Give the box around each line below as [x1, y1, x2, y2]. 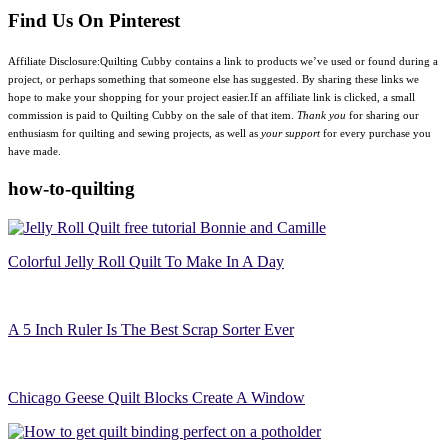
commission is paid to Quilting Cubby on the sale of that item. [8, 110, 297, 122]
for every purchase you [320, 128, 431, 140]
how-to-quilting [8, 177, 135, 199]
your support [261, 128, 320, 140]
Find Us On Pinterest [8, 10, 180, 32]
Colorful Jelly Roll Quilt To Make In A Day [8, 252, 284, 270]
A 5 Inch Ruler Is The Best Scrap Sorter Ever [8, 320, 294, 338]
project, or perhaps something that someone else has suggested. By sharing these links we [8, 74, 419, 86]
